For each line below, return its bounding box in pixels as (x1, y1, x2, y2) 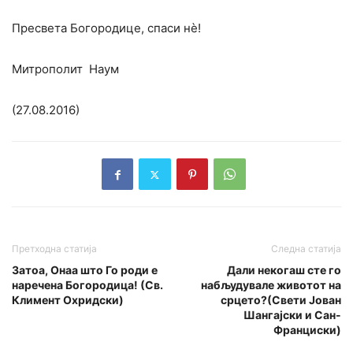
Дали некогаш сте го (227, 263, 341, 277)
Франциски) (273, 323, 341, 337)
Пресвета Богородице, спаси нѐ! (12, 20, 201, 36)
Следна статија (271, 243, 341, 255)
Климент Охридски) (12, 293, 124, 307)
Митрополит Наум (12, 61, 119, 77)
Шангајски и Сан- (243, 308, 341, 322)
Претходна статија (12, 243, 97, 255)
